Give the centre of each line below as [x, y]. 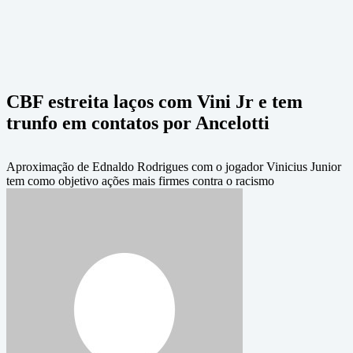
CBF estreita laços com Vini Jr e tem [154, 102]
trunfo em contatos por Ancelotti [138, 123]
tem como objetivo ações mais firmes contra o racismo [140, 181]
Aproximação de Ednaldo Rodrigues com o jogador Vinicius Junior [174, 167]
